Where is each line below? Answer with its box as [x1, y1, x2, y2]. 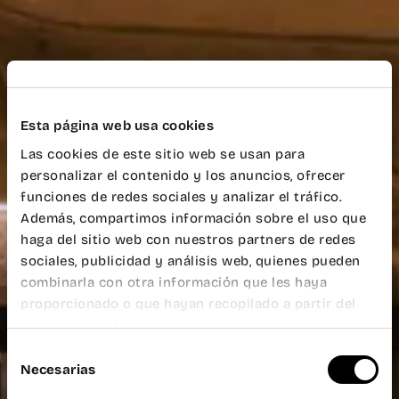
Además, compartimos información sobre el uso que [20, 209, 366, 226]
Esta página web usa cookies [20, 118, 214, 134]
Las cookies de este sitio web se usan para [20, 145, 305, 162]
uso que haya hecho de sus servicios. [20, 316, 269, 333]
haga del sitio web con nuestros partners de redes [20, 231, 356, 248]
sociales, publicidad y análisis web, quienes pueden [20, 252, 361, 269]
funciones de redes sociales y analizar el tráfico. [20, 188, 342, 205]
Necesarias [20, 361, 95, 378]
